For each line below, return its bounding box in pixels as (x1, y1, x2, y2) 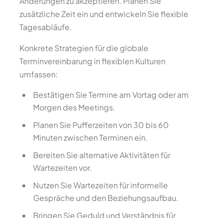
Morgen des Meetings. (33, 102, 115, 112)
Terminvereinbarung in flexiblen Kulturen (19, 56, 165, 66)
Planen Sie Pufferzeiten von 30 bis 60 (33, 120, 169, 130)
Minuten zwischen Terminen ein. (33, 132, 148, 143)
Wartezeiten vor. (33, 163, 92, 173)
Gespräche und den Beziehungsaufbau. (33, 193, 179, 203)
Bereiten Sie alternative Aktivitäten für (33, 150, 170, 160)
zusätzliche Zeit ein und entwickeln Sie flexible (19, 9, 188, 19)
